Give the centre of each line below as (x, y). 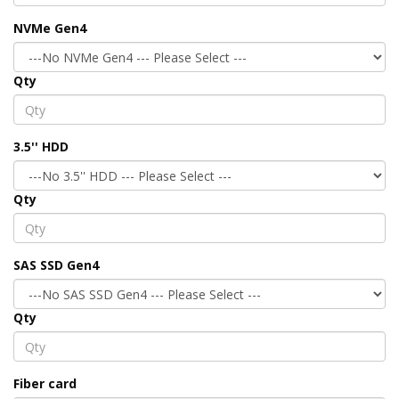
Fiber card (45, 384)
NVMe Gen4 (50, 28)
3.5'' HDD (41, 147)
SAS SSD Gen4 (56, 265)
